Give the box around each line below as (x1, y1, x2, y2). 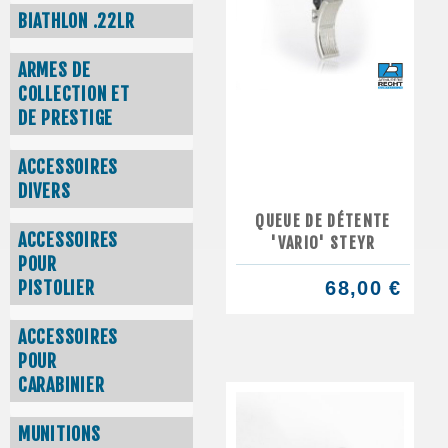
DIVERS (18, 180, 71, 203)
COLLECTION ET (18, 83, 130, 106)
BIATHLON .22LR (18, 10, 135, 33)
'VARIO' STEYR (270, 232, 376, 253)
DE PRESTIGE (18, 107, 114, 130)
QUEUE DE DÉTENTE (255, 210, 391, 231)
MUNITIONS (18, 423, 101, 446)
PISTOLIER (18, 277, 95, 300)
